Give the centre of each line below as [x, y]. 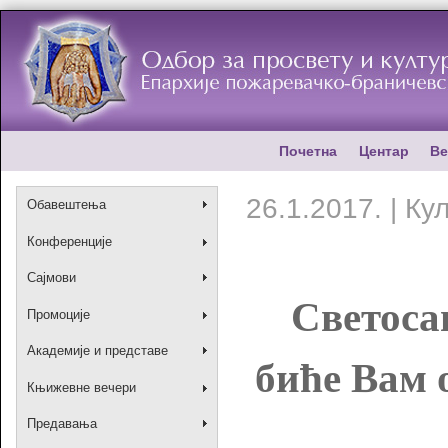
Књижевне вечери [81, 387]
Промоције [58, 314]
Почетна [308, 150]
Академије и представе [97, 351]
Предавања [61, 424]
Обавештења [66, 205]
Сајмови [51, 278]
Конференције [69, 241]
